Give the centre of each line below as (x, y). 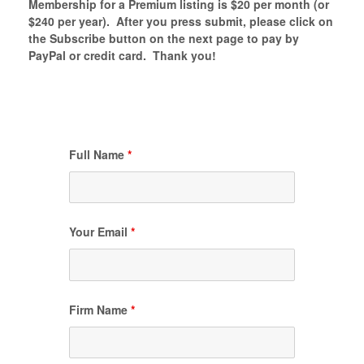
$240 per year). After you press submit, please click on (181, 21)
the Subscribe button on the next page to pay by (164, 38)
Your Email (100, 232)
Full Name (98, 154)
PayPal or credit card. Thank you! (122, 55)
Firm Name (100, 309)
